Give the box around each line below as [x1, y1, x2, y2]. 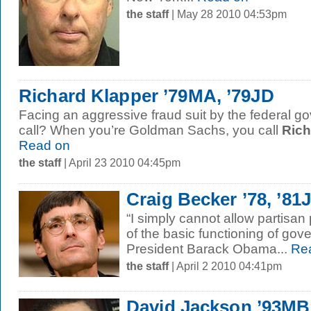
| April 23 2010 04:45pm [61, 156, 180, 169]
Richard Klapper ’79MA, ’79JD [19, 86, 274, 106]
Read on [19, 138, 70, 153]
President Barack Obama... [126, 242, 287, 256]
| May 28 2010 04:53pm [169, 8, 287, 20]
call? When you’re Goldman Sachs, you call [19, 123, 282, 137]
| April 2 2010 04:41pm [169, 260, 282, 272]
